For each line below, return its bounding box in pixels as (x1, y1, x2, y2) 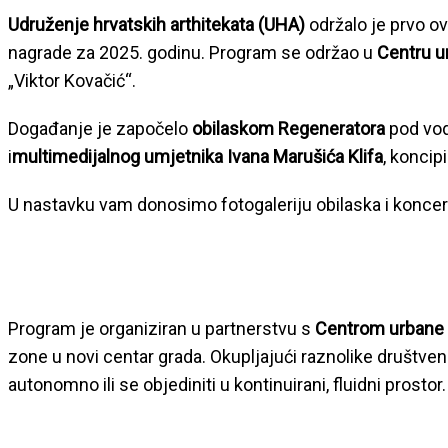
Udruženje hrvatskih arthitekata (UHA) (8, 14, 309, 35)
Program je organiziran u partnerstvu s (8, 318, 315, 339)
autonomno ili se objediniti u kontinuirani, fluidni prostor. (8, 374, 446, 395)
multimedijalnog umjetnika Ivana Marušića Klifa (12, 146, 383, 167)
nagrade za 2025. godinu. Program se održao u (8, 42, 377, 63)
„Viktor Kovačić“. (8, 70, 136, 91)
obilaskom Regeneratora (192, 118, 389, 139)
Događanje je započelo (8, 118, 192, 139)
